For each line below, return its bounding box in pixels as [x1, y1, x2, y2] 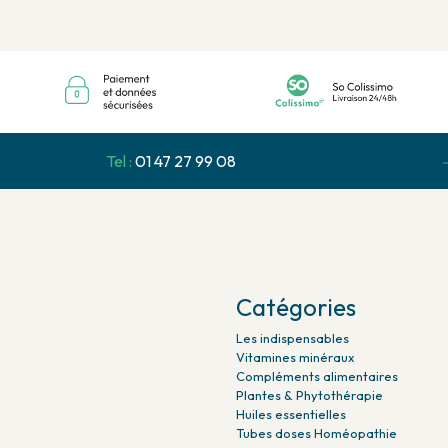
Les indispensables [236, 344, 349, 361]
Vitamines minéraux [236, 363, 354, 380]
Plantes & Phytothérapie [236, 401, 383, 418]
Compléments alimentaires [236, 382, 398, 399]
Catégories [236, 306, 356, 337]
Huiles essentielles [236, 420, 346, 437]
